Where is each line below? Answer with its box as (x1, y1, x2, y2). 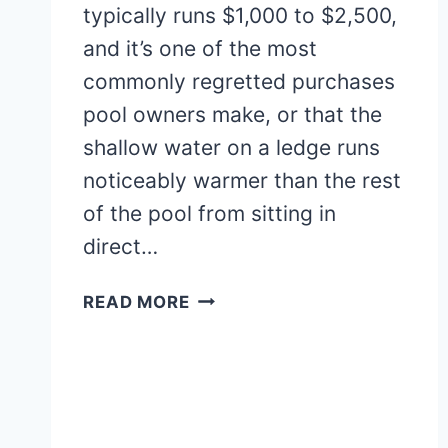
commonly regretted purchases (83, 69, 395, 95)
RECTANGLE (188, 338, 298, 359)
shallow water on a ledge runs (83, 135, 380, 161)
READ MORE (83, 292, 190, 313)
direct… (83, 234, 158, 260)
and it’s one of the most (83, 36, 317, 62)
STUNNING (188, 312, 284, 333)
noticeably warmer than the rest (83, 168, 401, 194)
